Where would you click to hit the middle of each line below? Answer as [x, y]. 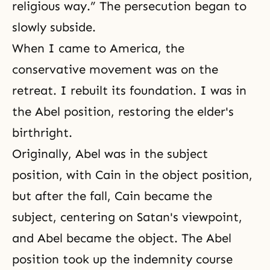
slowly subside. [54, 27]
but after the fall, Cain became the [112, 196]
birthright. [42, 133]
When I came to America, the [98, 48]
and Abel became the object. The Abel [122, 238]
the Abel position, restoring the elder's [123, 111]
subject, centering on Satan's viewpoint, [127, 217]
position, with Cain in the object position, [132, 175]
